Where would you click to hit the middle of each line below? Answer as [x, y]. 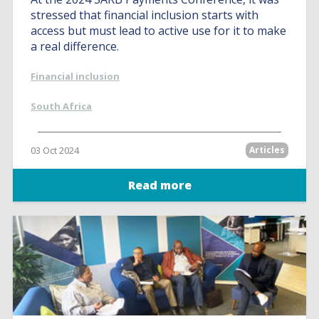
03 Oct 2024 [55, 150]
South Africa [62, 106]
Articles [267, 150]
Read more [159, 185]
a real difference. [75, 46]
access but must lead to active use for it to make [159, 31]
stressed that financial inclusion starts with [145, 15]
